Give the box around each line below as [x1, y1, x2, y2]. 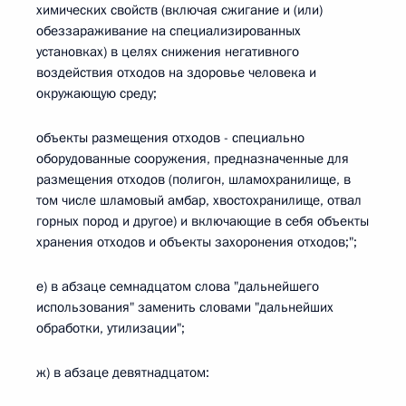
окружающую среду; [36, 84, 157, 102]
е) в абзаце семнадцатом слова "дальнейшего [36, 277, 319, 295]
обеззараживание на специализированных [36, 22, 301, 40]
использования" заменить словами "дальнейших [36, 298, 333, 316]
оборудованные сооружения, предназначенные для [36, 150, 349, 168]
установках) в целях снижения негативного [36, 43, 299, 61]
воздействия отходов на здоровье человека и [36, 63, 316, 82]
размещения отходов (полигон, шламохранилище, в [36, 170, 351, 188]
